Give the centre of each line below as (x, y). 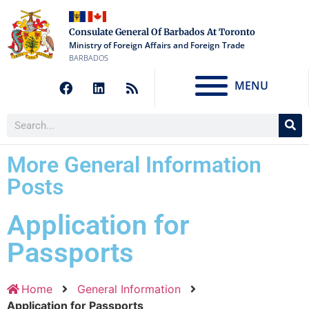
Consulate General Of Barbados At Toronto (162, 32)
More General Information (134, 165)
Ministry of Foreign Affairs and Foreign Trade (157, 45)
